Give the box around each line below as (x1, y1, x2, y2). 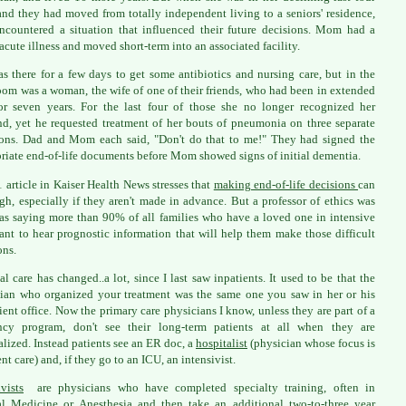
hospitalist (196, 335, 247, 350)
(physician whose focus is (247, 335, 375, 350)
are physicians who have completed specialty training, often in (24, 381, 375, 395)
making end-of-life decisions (213, 177, 358, 191)
